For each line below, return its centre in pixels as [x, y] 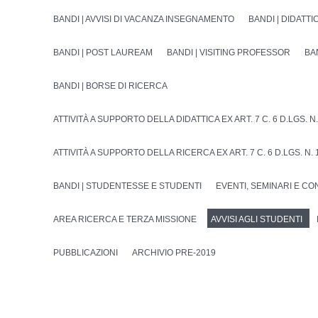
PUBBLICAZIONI [86, 253]
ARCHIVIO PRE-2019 [174, 253]
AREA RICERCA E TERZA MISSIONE [125, 220]
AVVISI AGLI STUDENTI [257, 220]
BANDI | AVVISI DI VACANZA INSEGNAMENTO [144, 20]
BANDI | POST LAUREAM [103, 53]
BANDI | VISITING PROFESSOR [229, 53]
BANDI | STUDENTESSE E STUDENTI [128, 186]
